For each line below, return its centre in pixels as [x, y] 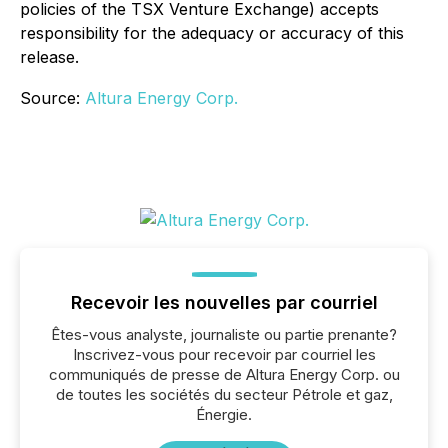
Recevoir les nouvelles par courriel [224, 302]
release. [49, 57]
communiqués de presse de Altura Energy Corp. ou [224, 374]
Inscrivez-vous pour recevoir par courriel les [224, 354]
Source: [52, 98]
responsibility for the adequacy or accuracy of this [212, 33]
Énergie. [224, 414]
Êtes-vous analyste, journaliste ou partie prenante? [224, 334]
